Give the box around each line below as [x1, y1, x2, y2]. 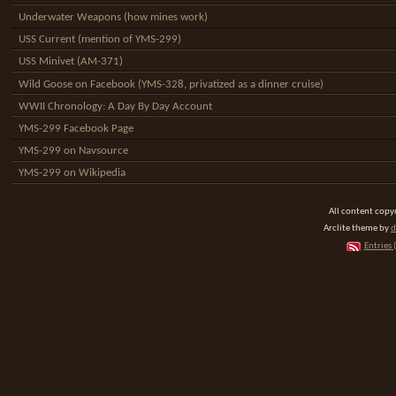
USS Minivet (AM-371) [18, 56, 123, 68]
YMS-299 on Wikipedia [18, 167, 126, 179]
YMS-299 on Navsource [18, 145, 128, 157]
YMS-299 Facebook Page [18, 122, 133, 134]
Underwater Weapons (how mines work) [18, 11, 208, 23]
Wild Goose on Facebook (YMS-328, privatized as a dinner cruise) [18, 78, 324, 90]
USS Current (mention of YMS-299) [18, 34, 181, 46]
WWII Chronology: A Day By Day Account [18, 100, 212, 112]
